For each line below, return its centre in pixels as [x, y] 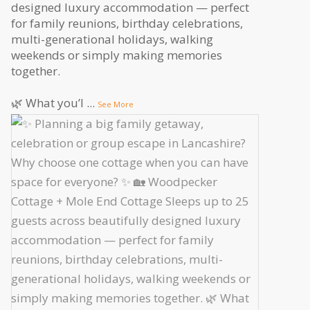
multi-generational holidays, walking [112, 39]
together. [35, 71]
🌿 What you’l [47, 103]
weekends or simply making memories [116, 55]
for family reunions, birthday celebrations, [127, 24]
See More [115, 104]
